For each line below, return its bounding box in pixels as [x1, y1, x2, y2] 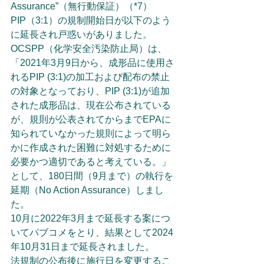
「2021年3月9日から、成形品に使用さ [11, 58, 174, 68]
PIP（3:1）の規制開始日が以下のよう [11, 15, 171, 25]
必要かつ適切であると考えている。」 [11, 157, 171, 167]
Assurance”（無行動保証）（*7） [11, 1, 152, 11]
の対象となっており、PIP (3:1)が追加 [11, 86, 170, 96]
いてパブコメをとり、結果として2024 [11, 227, 173, 237]
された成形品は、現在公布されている [11, 100, 171, 110]
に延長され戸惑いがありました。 [11, 29, 152, 39]
